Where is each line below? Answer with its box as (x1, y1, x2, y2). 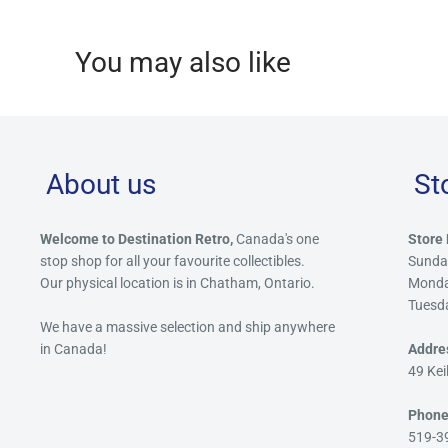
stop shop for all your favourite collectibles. (40, 253, 305, 270)
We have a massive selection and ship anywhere (40, 319, 335, 336)
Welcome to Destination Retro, (40, 231, 236, 248)
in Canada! (40, 341, 107, 358)
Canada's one (236, 231, 319, 248)
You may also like (75, 46, 291, 80)
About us (46, 168, 156, 202)
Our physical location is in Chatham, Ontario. (40, 275, 315, 292)
